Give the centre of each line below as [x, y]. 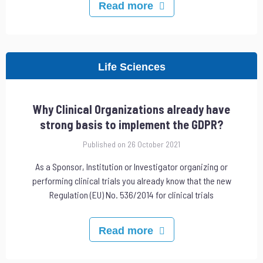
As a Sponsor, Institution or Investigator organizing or [131, 166]
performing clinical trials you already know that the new [131, 180]
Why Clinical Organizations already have [131, 109]
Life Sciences [131, 67]
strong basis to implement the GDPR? [131, 125]
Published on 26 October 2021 [131, 144]
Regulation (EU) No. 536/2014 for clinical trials [131, 194]
